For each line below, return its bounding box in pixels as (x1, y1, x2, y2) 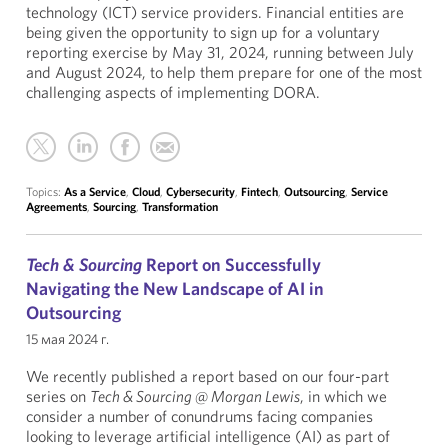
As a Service (64, 184, 126, 199)
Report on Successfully (142, 253, 321, 276)
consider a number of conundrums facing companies (26, 406, 373, 426)
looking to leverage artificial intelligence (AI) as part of (26, 426, 390, 446)
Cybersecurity (166, 184, 235, 199)
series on (26, 386, 90, 406)
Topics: (26, 184, 64, 199)
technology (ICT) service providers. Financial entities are (26, 2, 404, 22)
